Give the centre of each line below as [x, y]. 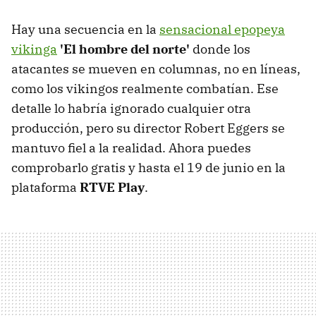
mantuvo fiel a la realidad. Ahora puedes [131, 148]
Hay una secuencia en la [85, 30]
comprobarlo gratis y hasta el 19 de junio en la [148, 168]
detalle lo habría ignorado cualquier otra [131, 109]
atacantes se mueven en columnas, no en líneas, [156, 69]
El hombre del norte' [127, 49]
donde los [221, 49]
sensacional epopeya [222, 30]
